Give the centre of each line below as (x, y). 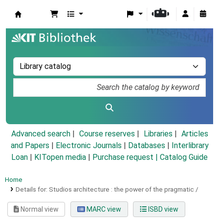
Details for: (32, 189)
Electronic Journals (88, 146)
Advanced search (41, 134)
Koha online (40, 25)
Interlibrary (190, 146)
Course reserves (107, 134)
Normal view (39, 209)
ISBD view (162, 209)
